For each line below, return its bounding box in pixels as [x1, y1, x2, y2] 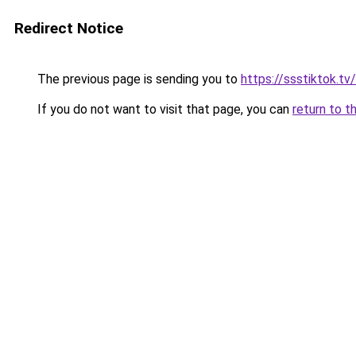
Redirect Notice [14, 19, 123, 37]
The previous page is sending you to [34, 72, 241, 87]
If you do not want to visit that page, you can [34, 102, 292, 117]
